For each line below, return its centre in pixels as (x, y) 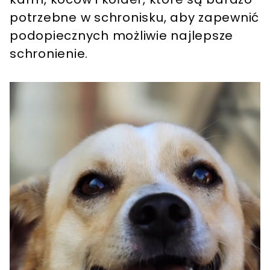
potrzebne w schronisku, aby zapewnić (134, 18)
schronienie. (49, 54)
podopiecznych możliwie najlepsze (121, 36)
